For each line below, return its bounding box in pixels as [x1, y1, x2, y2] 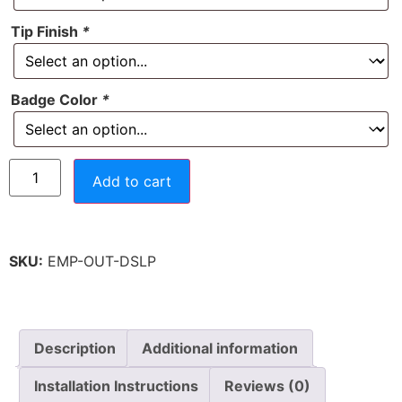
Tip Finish [11, 22, 82, 41]
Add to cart [92, 172, 172, 191]
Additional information [142, 339, 298, 358]
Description [34, 339, 116, 358]
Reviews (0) [224, 377, 310, 396]
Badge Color [11, 91, 101, 109]
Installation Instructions [34, 377, 198, 396]
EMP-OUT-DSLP [43, 252, 156, 271]
